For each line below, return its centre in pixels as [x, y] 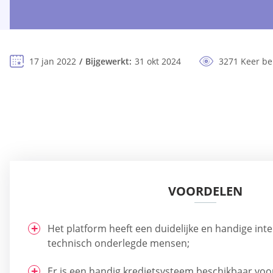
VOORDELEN [205, 191]
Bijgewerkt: [108, 62]
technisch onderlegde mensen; [119, 243]
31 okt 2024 [158, 62]
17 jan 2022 [53, 62]
